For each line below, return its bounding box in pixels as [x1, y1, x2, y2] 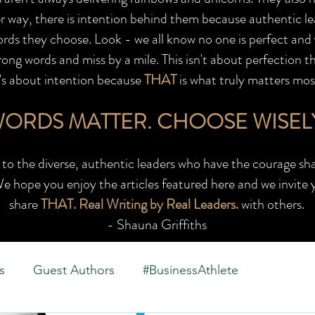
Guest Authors [33, 262, 115, 278]
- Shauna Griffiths [107, 214, 207, 235]
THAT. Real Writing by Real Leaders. [41, 194, 238, 214]
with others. [238, 194, 304, 214]
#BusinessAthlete [143, 262, 238, 278]
